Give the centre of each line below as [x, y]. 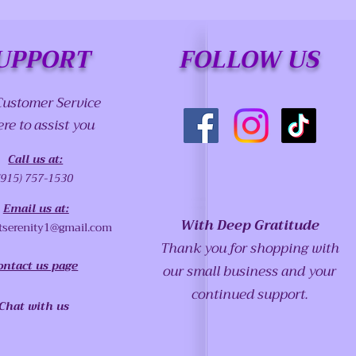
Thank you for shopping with [250, 249]
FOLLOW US [249, 60]
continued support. [250, 295]
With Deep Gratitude [250, 226]
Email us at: [36, 209]
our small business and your [250, 272]
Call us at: [36, 159]
